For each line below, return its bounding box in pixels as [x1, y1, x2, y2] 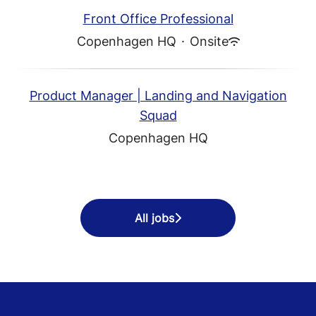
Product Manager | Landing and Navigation [29, 88, 287, 103]
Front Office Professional [83, 11, 233, 26]
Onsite [189, 34, 229, 49]
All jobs [135, 211, 174, 225]
